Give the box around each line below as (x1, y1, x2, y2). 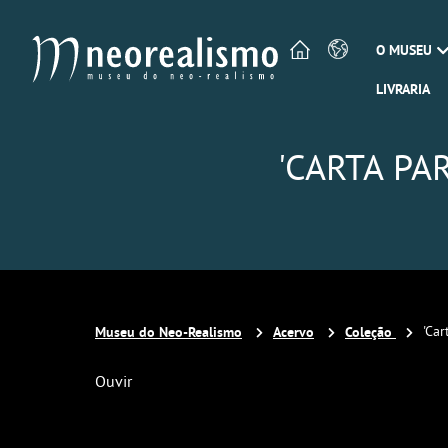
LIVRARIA (376, 80, 430, 98)
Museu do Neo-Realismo (95, 322, 242, 341)
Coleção (345, 322, 396, 341)
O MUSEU (376, 41, 432, 59)
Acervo (273, 322, 314, 341)
